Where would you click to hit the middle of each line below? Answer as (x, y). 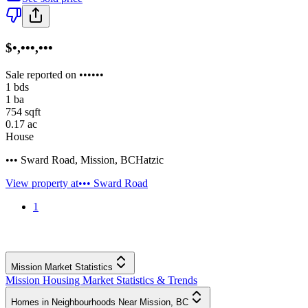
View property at (42, 183)
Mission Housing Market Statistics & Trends (101, 280)
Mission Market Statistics (62, 267)
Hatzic (150, 159)
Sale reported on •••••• (55, 74)
